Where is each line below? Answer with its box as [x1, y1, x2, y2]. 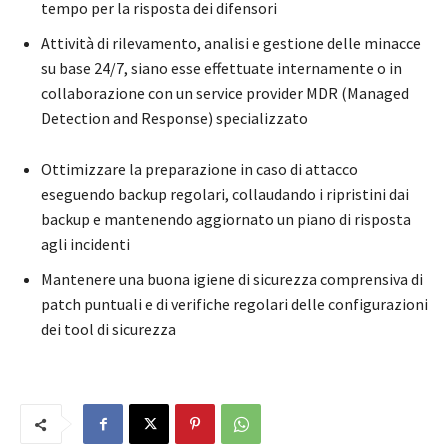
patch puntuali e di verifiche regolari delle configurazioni [41, 294, 428, 315]
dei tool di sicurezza [41, 319, 176, 340]
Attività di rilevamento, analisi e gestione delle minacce [41, 33, 421, 54]
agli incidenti [41, 234, 130, 255]
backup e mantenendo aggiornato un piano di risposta [41, 209, 411, 230]
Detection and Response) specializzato [41, 108, 308, 129]
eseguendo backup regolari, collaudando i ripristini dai [41, 184, 409, 205]
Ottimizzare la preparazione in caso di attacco [41, 159, 358, 180]
